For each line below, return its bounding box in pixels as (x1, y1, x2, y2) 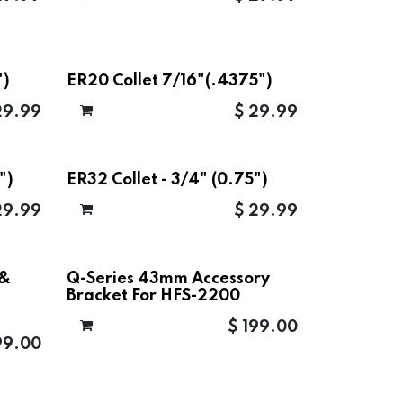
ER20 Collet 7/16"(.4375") (67, 73, 273, 89)
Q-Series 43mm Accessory (67, 271, 271, 287)
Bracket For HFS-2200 (67, 288, 241, 304)
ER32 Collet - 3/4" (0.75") (67, 172, 269, 188)
